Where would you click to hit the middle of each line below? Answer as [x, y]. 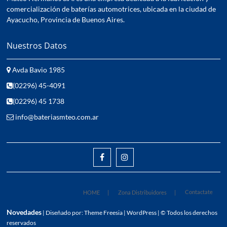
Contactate [199, 192]
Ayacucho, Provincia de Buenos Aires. [66, 20]
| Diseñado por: [63, 213]
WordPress [142, 213]
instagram [143, 157]
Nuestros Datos [37, 46]
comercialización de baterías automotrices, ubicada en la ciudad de [111, 9]
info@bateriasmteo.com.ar [56, 117]
